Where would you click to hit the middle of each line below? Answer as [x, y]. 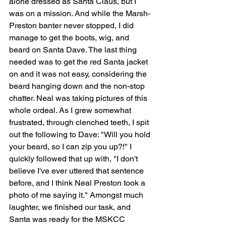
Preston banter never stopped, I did [72, 25]
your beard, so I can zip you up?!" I [71, 146]
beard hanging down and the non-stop [78, 86]
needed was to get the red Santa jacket [79, 62]
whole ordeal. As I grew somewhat [71, 110]
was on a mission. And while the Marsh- [80, 13]
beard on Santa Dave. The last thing [74, 49]
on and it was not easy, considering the [79, 74]
